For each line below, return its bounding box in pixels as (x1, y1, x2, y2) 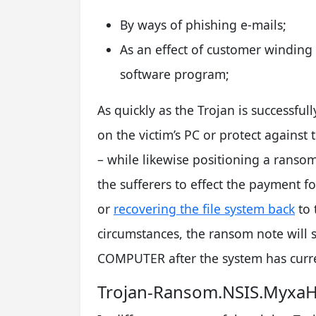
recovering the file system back (114, 200, 295, 217)
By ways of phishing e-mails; (120, 16, 286, 33)
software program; (120, 65, 229, 83)
